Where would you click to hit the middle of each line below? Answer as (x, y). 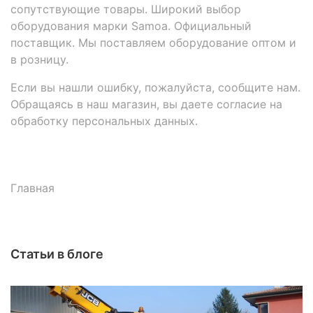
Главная (32, 188)
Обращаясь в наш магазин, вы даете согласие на (146, 104)
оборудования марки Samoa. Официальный (131, 26)
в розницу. (39, 60)
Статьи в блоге (57, 254)
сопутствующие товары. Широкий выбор (126, 9)
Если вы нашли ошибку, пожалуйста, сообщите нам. (155, 88)
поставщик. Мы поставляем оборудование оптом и (153, 43)
